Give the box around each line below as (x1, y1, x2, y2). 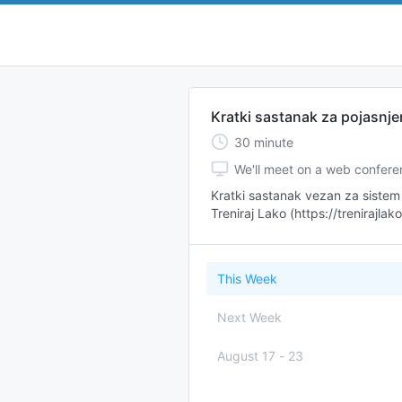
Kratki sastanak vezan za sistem (211, 188, 400, 203)
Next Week (217, 310, 282, 325)
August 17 (217, 348, 275, 363)
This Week (217, 271, 277, 286)
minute (254, 134, 293, 150)
